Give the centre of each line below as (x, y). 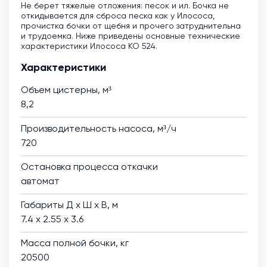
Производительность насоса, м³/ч (99, 130)
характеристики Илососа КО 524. (89, 47)
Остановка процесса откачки (89, 168)
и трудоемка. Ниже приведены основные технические (131, 37)
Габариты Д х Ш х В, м (69, 206)
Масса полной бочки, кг (75, 244)
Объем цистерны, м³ (66, 91)
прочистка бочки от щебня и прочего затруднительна (131, 27)
